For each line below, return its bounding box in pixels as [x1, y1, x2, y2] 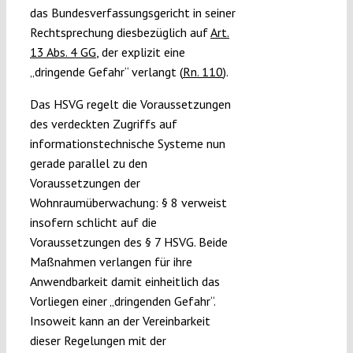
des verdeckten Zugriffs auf [29, 116, 177, 132]
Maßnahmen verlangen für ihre [29, 254, 192, 270]
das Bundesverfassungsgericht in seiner [29, 5, 236, 21]
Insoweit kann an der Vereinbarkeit [29, 313, 210, 329]
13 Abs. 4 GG [29, 44, 96, 61]
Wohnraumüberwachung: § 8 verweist [29, 195, 227, 211]
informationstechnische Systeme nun [29, 136, 225, 152]
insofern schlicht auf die [29, 214, 157, 231]
